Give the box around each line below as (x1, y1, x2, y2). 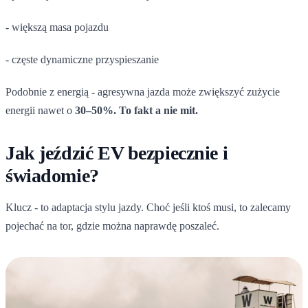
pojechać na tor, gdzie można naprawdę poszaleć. (5, 219, 219, 232)
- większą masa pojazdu (5, 21, 109, 33)
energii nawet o (5, 104, 75, 116)
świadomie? (5, 164, 99, 186)
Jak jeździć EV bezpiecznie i (5, 142, 228, 164)
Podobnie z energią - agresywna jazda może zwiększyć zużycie (5, 85, 280, 98)
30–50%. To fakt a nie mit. (75, 104, 198, 116)
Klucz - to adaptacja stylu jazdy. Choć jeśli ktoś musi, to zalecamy (5, 201, 291, 213)
